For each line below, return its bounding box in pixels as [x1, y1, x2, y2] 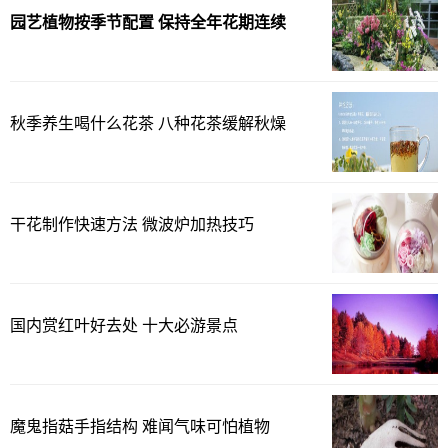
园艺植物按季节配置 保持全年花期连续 [10, 14, 286, 31]
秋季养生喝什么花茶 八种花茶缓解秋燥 [10, 115, 286, 132]
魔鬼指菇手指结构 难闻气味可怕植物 [10, 418, 270, 435]
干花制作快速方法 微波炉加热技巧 [10, 216, 254, 233]
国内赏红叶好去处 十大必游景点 [10, 317, 238, 334]
